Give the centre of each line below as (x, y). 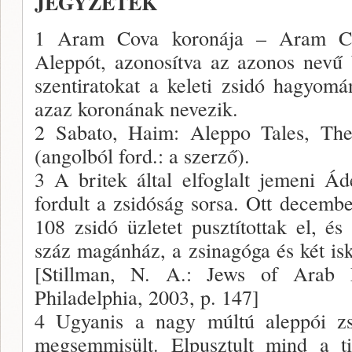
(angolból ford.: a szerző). (142, 155)
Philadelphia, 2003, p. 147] (147, 297)
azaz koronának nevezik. (136, 108)
